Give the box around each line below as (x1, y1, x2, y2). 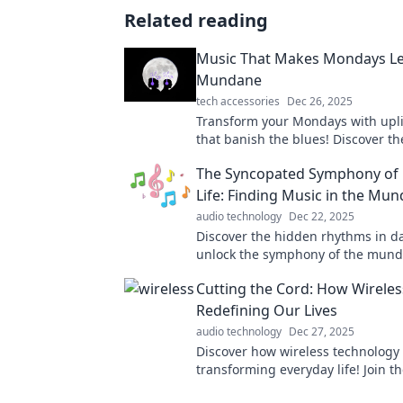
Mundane (196, 70, 262, 90)
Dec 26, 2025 (287, 94, 353, 109)
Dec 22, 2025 (289, 209, 354, 224)
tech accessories (196, 94, 280, 109)
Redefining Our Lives (196, 300, 337, 320)
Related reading (124, 8, 268, 32)
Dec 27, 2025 (289, 324, 354, 339)
